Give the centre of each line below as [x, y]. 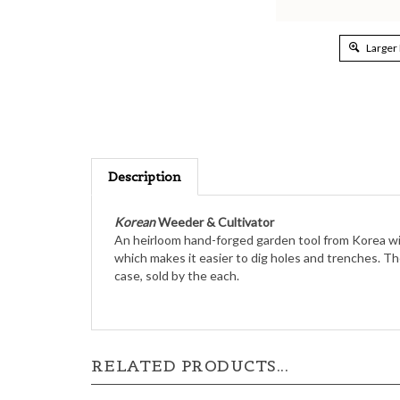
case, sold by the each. [177, 255]
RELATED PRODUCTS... [190, 345]
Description [145, 156]
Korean [135, 201]
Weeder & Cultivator [215, 201]
